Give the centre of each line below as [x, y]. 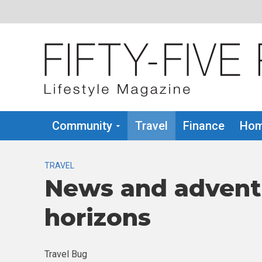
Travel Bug [65, 254]
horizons [97, 217]
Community [82, 126]
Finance [204, 126]
